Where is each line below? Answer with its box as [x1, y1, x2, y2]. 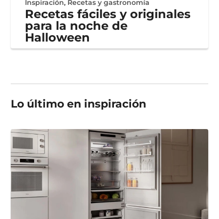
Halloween [25, 30, 90, 44]
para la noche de [25, 18, 128, 33]
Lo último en [11, 97, 85, 110]
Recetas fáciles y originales [25, 6, 191, 21]
